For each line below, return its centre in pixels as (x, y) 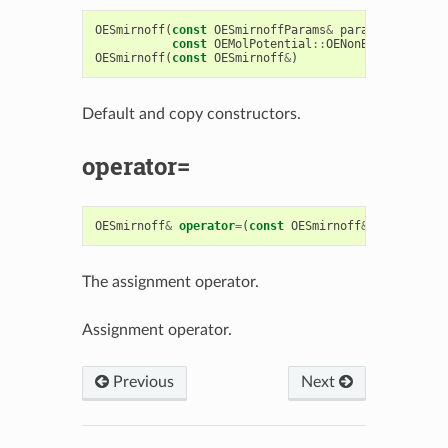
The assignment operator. (170, 281)
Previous (141, 381)
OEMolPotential (262, 43)
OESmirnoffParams (269, 29)
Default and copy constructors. (191, 113)
